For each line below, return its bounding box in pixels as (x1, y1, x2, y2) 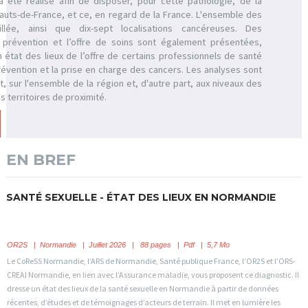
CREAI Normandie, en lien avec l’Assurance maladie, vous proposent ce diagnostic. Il (6, 269, 299, 280)
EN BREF (5, 150, 76, 169)
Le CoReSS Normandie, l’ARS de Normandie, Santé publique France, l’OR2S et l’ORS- (6, 256, 296, 267)
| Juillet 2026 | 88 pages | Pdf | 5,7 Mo (76, 240, 230, 249)
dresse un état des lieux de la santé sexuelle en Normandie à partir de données (6, 283, 278, 294)
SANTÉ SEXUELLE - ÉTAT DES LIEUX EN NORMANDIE (5, 191, 276, 204)
